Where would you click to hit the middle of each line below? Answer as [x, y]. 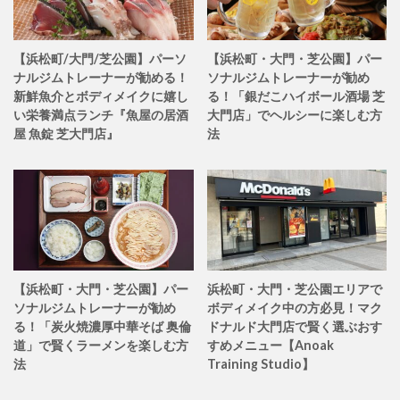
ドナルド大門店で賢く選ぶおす [294, 326]
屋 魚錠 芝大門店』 [66, 133]
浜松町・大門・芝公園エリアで [294, 288]
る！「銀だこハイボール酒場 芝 [296, 96]
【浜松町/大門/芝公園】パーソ [100, 58]
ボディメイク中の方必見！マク [294, 307]
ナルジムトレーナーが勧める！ [101, 77]
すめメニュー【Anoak [270, 345]
